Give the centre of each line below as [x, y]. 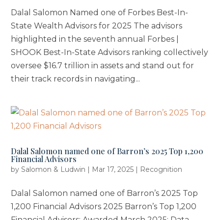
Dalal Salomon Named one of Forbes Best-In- [100, 13]
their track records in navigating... [76, 79]
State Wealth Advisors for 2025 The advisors [97, 26]
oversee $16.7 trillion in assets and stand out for [103, 66]
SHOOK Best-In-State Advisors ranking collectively [110, 53]
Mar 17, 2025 [113, 170]
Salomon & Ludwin [54, 170]
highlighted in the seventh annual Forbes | [95, 39]
